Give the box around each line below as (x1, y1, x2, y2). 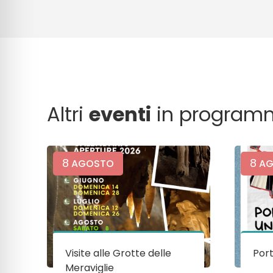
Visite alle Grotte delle (65, 246, 172, 260)
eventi (89, 100, 152, 128)
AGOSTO (69, 156, 115, 171)
